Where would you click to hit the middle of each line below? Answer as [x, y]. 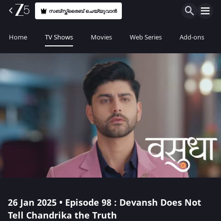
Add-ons [192, 37]
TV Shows [59, 37]
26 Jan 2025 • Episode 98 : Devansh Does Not [105, 203]
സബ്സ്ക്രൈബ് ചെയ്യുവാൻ [83, 11]
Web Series [146, 37]
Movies [101, 37]
